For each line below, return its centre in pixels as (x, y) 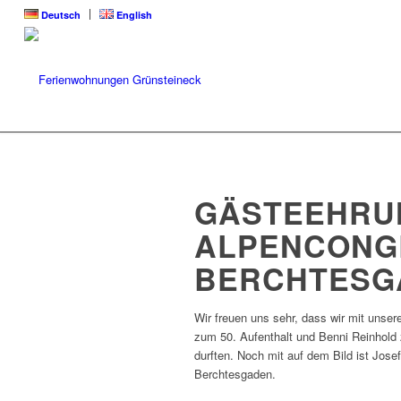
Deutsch (61, 15)
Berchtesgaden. (235, 374)
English (135, 15)
